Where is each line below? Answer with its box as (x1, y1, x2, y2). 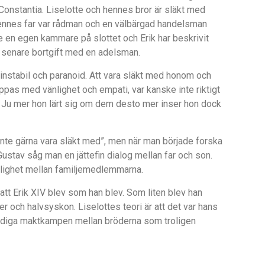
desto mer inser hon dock (115, 98, 221, 110)
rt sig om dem (56, 98, 116, 110)
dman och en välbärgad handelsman (60, 18, 207, 30)
